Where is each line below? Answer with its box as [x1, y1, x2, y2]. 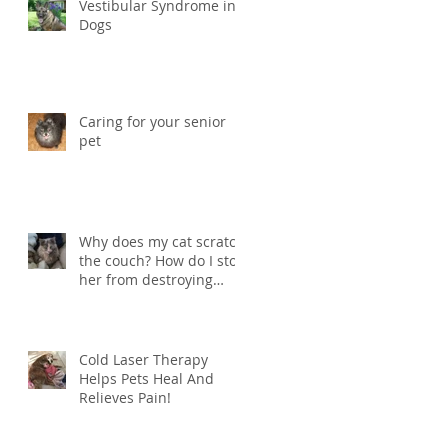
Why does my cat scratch [79, 232, 245, 251]
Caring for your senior [79, 112, 226, 131]
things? [79, 289, 127, 308]
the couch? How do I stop [79, 251, 246, 270]
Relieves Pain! [79, 388, 171, 407]
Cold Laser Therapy [79, 350, 208, 369]
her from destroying [79, 270, 213, 289]
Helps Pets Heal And [79, 369, 214, 388]
